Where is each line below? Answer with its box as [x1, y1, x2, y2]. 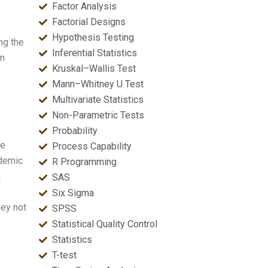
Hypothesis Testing [52, 32, 135, 43]
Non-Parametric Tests [52, 109, 145, 121]
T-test [52, 249, 77, 261]
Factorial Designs [52, 16, 126, 28]
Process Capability [52, 141, 132, 152]
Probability [52, 125, 98, 136]
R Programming [52, 156, 117, 167]
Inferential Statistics [52, 47, 138, 59]
